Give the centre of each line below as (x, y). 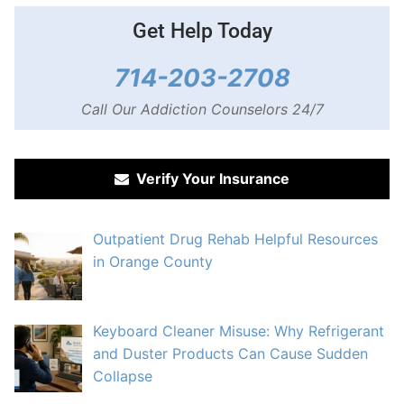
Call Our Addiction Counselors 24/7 (202, 110)
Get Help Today (202, 32)
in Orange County (153, 262)
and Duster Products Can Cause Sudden (230, 353)
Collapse (123, 376)
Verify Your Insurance (209, 179)
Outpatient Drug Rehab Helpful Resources (235, 239)
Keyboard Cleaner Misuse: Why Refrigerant (239, 331)
